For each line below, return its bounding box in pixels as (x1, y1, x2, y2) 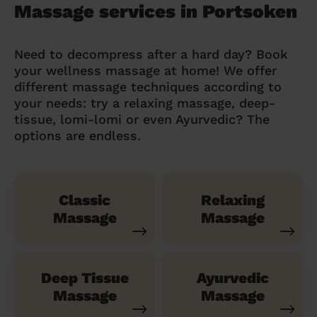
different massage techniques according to (14, 79, 282, 94)
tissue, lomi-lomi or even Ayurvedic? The (14, 111, 270, 127)
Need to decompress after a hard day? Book (14, 46, 288, 62)
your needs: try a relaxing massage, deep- (14, 95, 275, 110)
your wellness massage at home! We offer (14, 62, 277, 78)
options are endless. (14, 127, 141, 143)
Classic (59, 190, 110, 209)
